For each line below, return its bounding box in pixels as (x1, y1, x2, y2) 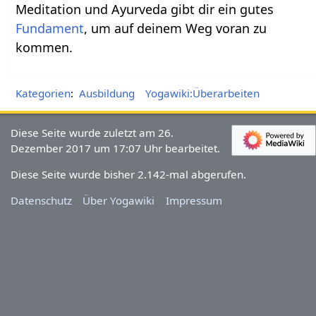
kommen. (16, 38, 73, 56)
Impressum (165, 193, 222, 208)
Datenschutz (11, 193, 73, 208)
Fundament (16, 19, 85, 37)
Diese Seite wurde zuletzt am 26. (11, 125, 174, 140)
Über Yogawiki (83, 193, 155, 208)
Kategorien (16, 85, 71, 100)
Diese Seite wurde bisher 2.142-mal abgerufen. (11, 167, 247, 181)
